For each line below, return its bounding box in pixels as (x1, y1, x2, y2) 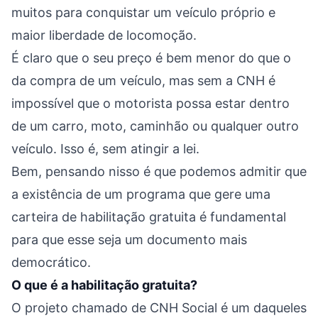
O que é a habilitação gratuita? (11, 278, 197, 292)
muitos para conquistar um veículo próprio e (11, 5, 275, 20)
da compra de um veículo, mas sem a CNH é (11, 73, 275, 88)
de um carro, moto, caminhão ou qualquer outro (11, 119, 299, 133)
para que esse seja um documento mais (11, 232, 247, 247)
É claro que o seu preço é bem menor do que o (11, 50, 291, 65)
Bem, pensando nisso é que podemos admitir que (11, 164, 307, 179)
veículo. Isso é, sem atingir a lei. (11, 141, 199, 156)
